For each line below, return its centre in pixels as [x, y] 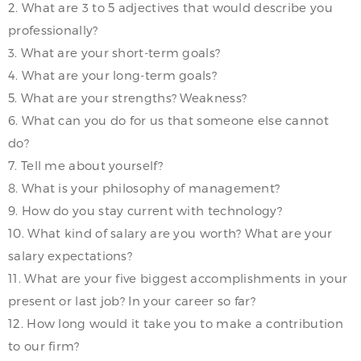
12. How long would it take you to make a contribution [176, 323]
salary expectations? [71, 255]
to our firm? [44, 345]
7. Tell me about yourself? [85, 165]
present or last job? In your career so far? [132, 300]
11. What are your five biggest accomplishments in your [178, 278]
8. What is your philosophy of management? [144, 187]
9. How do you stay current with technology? [145, 210]
